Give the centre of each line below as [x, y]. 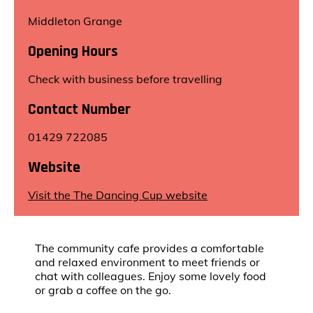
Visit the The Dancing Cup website [118, 195]
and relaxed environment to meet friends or [147, 262]
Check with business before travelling [125, 79]
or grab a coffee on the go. [104, 290]
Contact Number [79, 110]
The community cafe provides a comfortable [150, 248]
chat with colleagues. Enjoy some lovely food [151, 276]
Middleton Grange [75, 21]
